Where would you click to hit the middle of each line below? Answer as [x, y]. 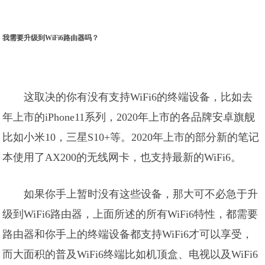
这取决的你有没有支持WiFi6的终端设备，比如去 [138, 97]
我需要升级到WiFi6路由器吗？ [51, 38]
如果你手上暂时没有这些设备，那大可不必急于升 [141, 194]
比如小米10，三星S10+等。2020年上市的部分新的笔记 [131, 137]
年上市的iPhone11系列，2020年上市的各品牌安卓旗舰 [129, 117]
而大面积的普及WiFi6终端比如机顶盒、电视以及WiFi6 [130, 254]
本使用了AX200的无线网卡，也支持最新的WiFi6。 [122, 157]
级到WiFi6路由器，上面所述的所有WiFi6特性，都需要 [130, 214]
